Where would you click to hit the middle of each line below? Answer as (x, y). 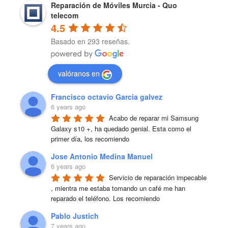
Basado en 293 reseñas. (90, 41)
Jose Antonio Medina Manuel (102, 156)
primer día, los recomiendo (90, 139)
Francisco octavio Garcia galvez (107, 97)
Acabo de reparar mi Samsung (154, 118)
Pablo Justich (75, 216)
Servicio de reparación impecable (158, 178)
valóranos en (79, 74)
